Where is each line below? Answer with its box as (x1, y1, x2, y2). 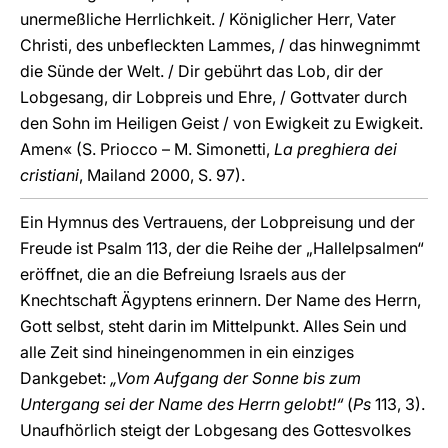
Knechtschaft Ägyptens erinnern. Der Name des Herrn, (20, 290, 421, 310)
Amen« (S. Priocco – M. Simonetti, (20, 139, 274, 159)
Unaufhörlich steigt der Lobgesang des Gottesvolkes (20, 420, 411, 440)
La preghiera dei (274, 139, 397, 159)
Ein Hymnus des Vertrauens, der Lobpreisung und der (20, 212, 415, 232)
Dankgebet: (20, 368, 110, 388)
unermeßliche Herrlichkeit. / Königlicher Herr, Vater (20, 9, 396, 29)
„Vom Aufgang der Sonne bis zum (110, 368, 361, 388)
